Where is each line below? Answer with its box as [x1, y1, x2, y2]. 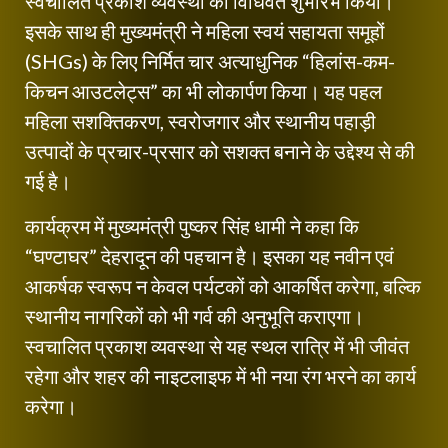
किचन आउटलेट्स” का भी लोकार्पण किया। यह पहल [25, 78, 382, 103]
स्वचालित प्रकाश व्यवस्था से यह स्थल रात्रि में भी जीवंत [25, 333, 409, 358]
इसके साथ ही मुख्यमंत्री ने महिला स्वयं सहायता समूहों [25, 18, 385, 43]
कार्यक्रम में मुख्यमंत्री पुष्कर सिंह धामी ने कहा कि [25, 213, 359, 238]
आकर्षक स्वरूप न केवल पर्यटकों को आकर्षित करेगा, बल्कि [25, 273, 421, 298]
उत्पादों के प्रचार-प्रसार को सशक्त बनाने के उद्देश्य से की [25, 138, 415, 163]
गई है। [25, 168, 71, 193]
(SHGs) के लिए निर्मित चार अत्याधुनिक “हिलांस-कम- [25, 48, 395, 73]
